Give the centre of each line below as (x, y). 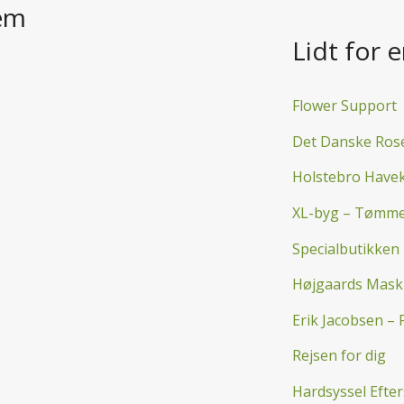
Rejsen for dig (339, 356)
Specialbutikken (346, 248)
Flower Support (344, 106)
